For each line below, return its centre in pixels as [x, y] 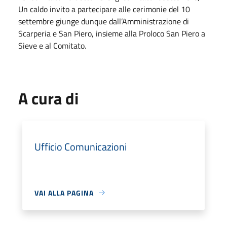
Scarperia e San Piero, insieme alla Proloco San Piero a [112, 33]
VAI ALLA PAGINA [64, 193]
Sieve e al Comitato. [52, 45]
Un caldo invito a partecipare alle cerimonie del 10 [104, 9]
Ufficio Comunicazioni [81, 146]
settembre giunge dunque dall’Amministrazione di [104, 21]
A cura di [48, 98]
